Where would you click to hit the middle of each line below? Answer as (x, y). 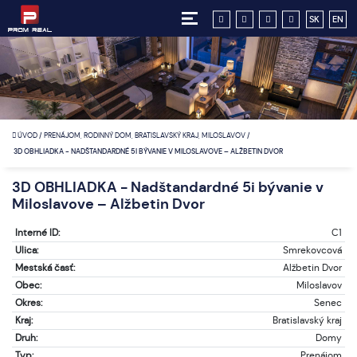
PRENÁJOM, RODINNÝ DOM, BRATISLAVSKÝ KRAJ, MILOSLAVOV (145, 135)
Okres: (28, 303)
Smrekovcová (313, 250)
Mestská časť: (45, 268)
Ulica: (26, 250)
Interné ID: (37, 233)
